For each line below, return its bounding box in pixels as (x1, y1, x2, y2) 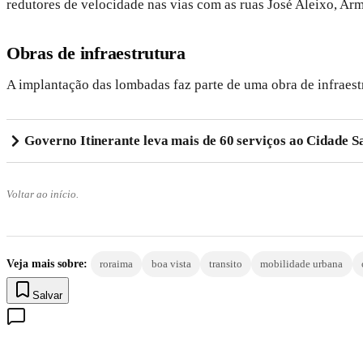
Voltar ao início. (6, 188, 79, 201)
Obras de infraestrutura (6, 42, 186, 63)
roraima (100, 257, 134, 270)
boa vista (151, 257, 191, 270)
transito (208, 257, 242, 270)
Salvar (32, 288, 62, 301)
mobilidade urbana (260, 257, 344, 270)
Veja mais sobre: (6, 257, 88, 270)
